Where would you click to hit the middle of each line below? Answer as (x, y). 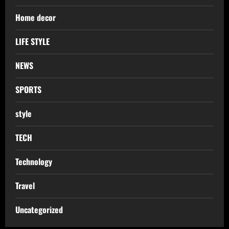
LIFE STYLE (32, 41)
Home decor (36, 17)
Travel (25, 185)
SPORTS (28, 89)
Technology (34, 161)
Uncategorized (39, 209)
